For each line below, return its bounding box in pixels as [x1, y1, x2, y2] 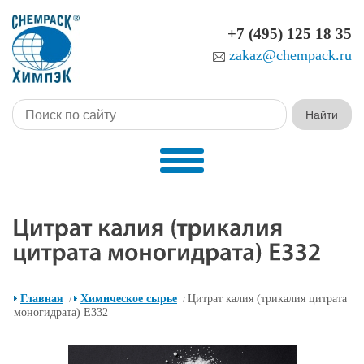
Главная [20, 292, 63, 305]
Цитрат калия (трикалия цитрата [188, 292, 347, 305]
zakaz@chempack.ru [229, 47, 352, 63]
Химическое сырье [80, 292, 177, 305]
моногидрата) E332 [14, 306, 108, 319]
